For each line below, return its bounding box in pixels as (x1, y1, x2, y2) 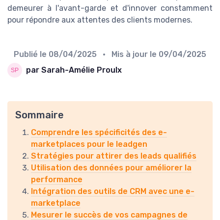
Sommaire (15, 109, 64, 121)
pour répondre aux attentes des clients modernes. (7, 15, 192, 25)
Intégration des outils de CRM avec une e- (31, 186, 194, 196)
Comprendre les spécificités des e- (31, 127, 167, 137)
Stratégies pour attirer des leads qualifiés (31, 151, 196, 161)
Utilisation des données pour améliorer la (31, 163, 192, 172)
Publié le (14, 49, 49, 59)
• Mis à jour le (99, 49, 159, 59)
